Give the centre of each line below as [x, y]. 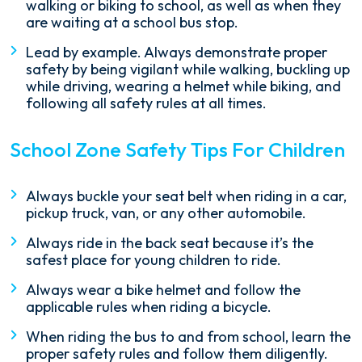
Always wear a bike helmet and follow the [163, 290]
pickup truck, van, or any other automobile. [166, 213]
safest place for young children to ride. [154, 260]
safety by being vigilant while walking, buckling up [188, 69]
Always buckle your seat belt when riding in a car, [186, 196]
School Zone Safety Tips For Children [177, 150]
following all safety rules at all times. [146, 103]
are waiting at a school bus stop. [132, 23]
